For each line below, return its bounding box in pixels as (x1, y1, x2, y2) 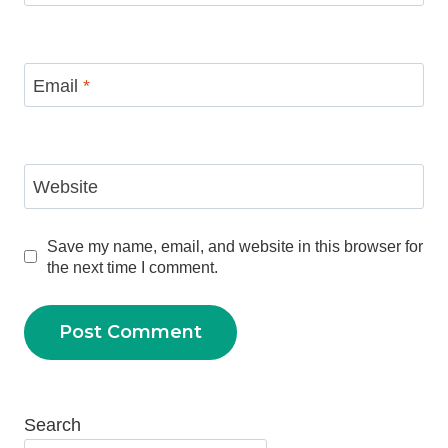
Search (24, 414, 81, 435)
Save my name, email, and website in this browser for (46, 236, 423, 255)
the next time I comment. (46, 257, 218, 276)
